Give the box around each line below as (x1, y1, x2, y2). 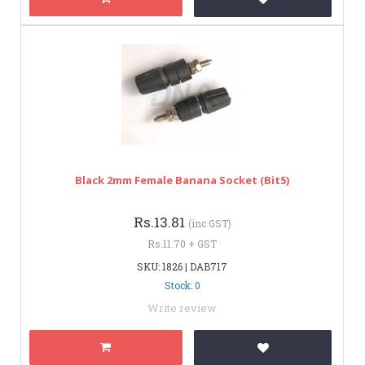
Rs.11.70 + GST (147, 236, 217, 250)
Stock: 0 (164, 278, 200, 292)
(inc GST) (187, 216, 231, 230)
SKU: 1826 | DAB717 (137, 259, 227, 273)
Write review (147, 300, 217, 315)
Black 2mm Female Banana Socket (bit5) (75, 172, 289, 187)
